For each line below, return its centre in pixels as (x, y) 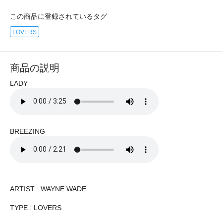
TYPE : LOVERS (36, 207)
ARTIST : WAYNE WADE (48, 189)
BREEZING (28, 131)
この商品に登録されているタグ (58, 16)
